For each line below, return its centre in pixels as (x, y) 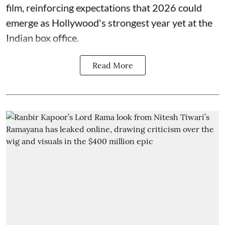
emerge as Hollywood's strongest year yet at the (109, 23)
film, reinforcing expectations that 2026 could (104, 8)
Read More (113, 65)
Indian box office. (42, 38)
